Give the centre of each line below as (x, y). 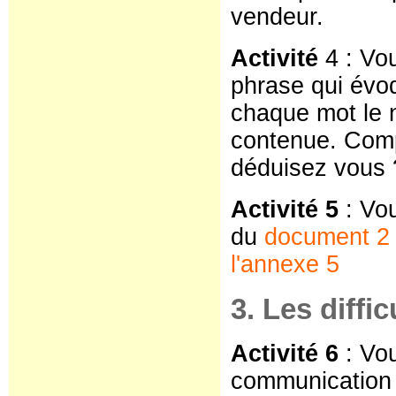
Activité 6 (285, 354)
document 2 (327, 237)
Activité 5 (285, 209)
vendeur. (277, 17)
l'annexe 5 (285, 264)
